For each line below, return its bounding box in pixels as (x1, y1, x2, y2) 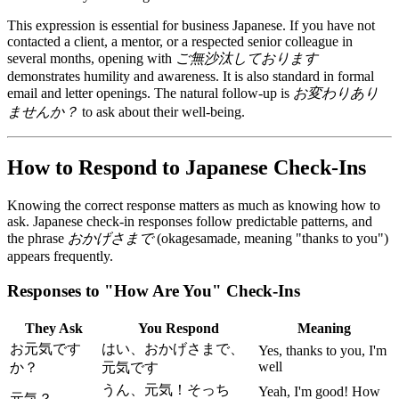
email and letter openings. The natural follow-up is (7, 85, 293, 102)
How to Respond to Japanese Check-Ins (7, 156, 366, 180)
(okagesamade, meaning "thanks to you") (153, 231, 388, 247)
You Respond (137, 320, 219, 336)
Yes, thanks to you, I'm (258, 342, 387, 358)
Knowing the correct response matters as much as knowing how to (7, 198, 380, 214)
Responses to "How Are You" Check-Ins (7, 281, 300, 300)
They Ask (25, 320, 83, 336)
